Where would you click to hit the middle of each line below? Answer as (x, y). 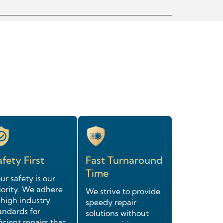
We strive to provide (123, 191)
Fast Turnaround (124, 160)
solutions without (117, 213)
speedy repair (111, 202)
